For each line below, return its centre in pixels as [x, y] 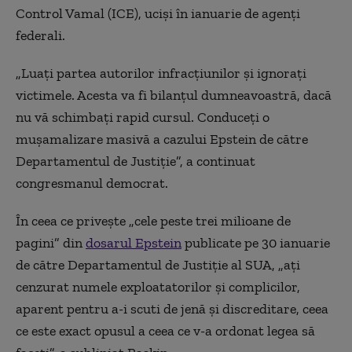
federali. [40, 35]
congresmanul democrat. [92, 183]
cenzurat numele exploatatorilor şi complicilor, [158, 286]
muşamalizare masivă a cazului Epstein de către [162, 139]
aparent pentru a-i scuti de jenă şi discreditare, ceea [172, 308]
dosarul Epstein [134, 242]
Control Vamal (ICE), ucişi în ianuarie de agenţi [158, 13]
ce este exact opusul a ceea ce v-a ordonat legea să [165, 330]
